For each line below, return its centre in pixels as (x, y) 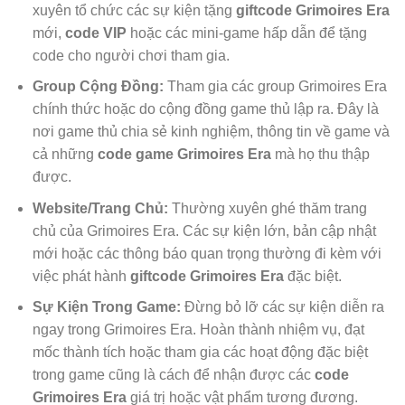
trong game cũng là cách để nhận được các (173, 375)
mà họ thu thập (320, 155)
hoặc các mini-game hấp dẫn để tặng (246, 33)
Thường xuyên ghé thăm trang (267, 208)
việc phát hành (81, 276)
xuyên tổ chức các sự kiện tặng (134, 10)
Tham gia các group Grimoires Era (275, 87)
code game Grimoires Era (184, 155)
